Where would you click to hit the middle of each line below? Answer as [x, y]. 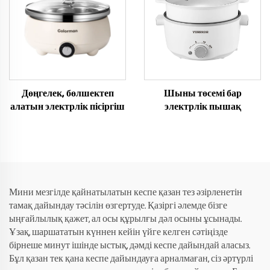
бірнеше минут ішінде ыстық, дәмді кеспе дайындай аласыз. [130, 246]
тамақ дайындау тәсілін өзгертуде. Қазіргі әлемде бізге [118, 206]
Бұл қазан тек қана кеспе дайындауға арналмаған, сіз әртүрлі [131, 259]
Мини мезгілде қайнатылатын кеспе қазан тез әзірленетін [126, 193]
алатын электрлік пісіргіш [67, 107]
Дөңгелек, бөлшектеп [67, 94]
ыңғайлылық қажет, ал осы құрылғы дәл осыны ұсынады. [125, 219]
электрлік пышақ [202, 107]
